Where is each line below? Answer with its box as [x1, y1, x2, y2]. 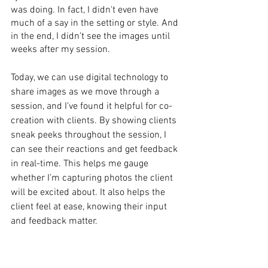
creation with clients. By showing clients [11, 114, 179, 127]
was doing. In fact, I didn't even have [11, 4, 161, 16]
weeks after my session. [11, 43, 110, 56]
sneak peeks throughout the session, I [11, 129, 169, 141]
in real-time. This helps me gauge [11, 157, 151, 170]
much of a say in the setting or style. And [11, 17, 181, 29]
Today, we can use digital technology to [11, 71, 170, 84]
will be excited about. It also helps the [11, 186, 167, 199]
